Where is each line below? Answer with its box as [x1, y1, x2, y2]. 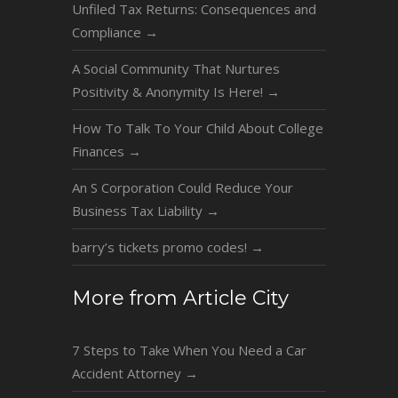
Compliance [71, 22, 145, 41]
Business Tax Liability [71, 201, 206, 219]
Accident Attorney [71, 364, 185, 383]
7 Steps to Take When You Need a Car [71, 341, 306, 360]
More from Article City [71, 286, 289, 311]
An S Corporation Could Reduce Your [71, 178, 293, 196]
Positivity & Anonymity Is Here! [71, 82, 267, 100]
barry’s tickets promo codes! [71, 237, 251, 256]
